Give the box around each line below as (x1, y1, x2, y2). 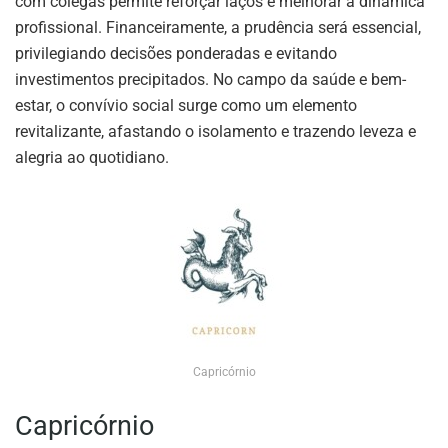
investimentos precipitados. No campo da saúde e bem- (15, 70, 406, 90)
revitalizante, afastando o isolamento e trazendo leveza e (15, 122, 416, 142)
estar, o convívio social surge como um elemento (15, 96, 357, 116)
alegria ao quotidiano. (15, 148, 169, 168)
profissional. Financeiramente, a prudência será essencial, (15, 18, 421, 38)
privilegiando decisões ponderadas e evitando (15, 44, 337, 64)
